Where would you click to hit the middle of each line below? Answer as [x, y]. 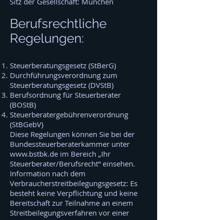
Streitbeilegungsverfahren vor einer [69, 213]
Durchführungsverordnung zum [64, 75]
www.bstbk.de [34, 154]
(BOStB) [23, 105]
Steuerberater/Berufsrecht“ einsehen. [72, 164]
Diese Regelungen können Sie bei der [72, 134]
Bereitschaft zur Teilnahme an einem [71, 203]
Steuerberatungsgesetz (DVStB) [62, 85]
